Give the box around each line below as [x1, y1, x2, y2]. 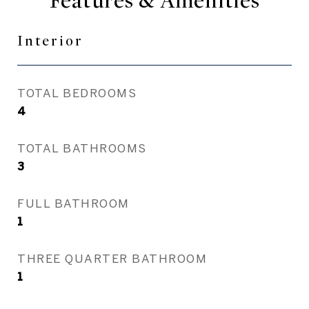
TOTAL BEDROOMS [17, 86, 137, 99]
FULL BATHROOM [17, 197, 130, 210]
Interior [17, 32, 83, 50]
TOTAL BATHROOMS [17, 141, 147, 154]
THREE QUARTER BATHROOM [17, 252, 207, 265]
